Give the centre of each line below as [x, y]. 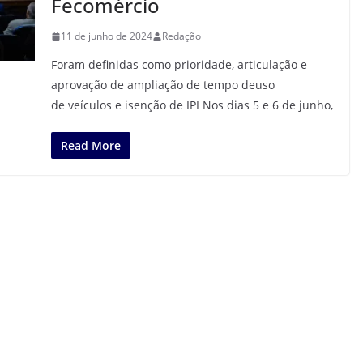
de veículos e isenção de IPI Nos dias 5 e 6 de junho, [192, 105]
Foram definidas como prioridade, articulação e [179, 64]
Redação [181, 36]
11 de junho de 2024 [106, 36]
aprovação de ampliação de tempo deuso [162, 85]
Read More [90, 145]
